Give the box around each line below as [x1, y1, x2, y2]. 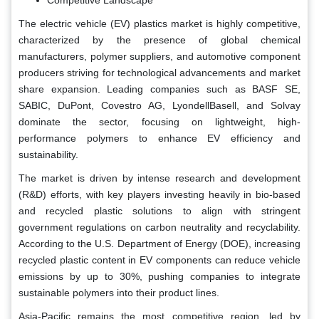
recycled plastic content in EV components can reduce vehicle [19, 253, 300, 266]
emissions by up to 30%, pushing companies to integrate [19, 270, 300, 282]
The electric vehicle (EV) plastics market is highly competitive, [19, 17, 300, 29]
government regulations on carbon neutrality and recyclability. [19, 221, 300, 233]
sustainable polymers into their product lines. [19, 286, 219, 298]
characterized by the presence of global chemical [19, 33, 300, 46]
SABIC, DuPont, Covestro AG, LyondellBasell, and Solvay [19, 99, 300, 111]
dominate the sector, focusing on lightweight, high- [19, 115, 300, 127]
